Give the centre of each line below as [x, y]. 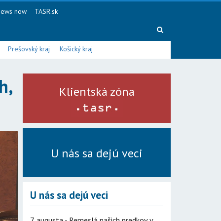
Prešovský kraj [29, 49]
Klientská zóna [97, 92]
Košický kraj [76, 49]
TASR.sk [46, 11]
